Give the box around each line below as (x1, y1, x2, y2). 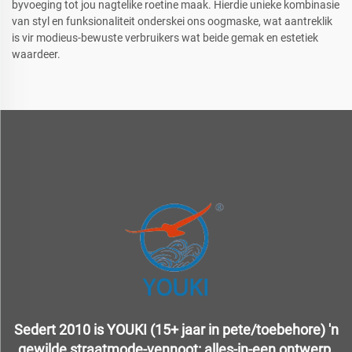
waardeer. (12, 48, 60, 61)
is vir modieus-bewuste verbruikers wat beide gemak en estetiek (12, 31, 318, 45)
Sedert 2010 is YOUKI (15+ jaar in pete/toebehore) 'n (13, 321, 339, 339)
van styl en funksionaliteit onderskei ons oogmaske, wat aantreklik (12, 15, 332, 28)
